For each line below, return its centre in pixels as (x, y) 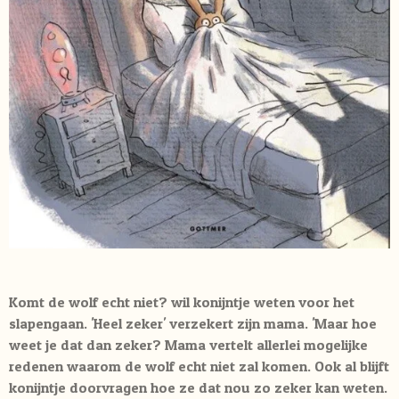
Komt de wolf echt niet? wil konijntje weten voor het (182, 302)
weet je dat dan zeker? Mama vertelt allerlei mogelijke (188, 345)
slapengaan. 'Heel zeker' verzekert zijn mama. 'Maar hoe (193, 324)
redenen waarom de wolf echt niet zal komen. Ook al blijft (199, 366)
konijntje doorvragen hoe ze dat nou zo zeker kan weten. (198, 388)
